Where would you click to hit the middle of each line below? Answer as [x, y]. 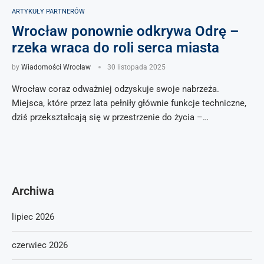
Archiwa [33, 191]
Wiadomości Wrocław [56, 67]
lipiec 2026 [33, 217]
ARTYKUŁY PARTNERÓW [48, 11]
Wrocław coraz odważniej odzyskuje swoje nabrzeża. [115, 89]
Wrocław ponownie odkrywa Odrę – [125, 31]
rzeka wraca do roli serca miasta [115, 48]
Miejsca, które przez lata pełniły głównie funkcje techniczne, [129, 103]
